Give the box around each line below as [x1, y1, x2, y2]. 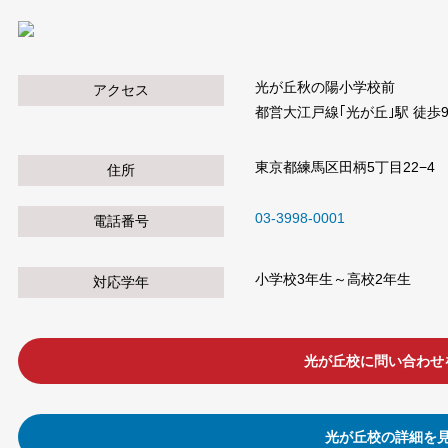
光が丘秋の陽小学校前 [254, 79, 395, 96]
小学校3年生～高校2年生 [254, 271, 411, 288]
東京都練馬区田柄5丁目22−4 [254, 159, 435, 176]
